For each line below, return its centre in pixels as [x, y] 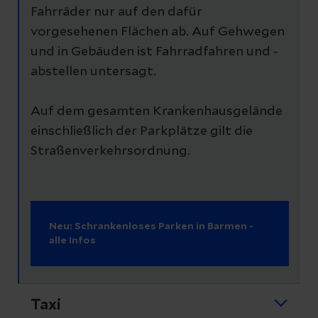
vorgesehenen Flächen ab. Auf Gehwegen [158, 32]
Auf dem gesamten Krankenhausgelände [157, 111]
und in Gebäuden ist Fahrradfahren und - [154, 51]
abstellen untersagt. [93, 71]
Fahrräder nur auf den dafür [116, 12]
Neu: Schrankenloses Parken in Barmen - [151, 226]
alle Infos [72, 240]
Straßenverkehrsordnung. [110, 151]
